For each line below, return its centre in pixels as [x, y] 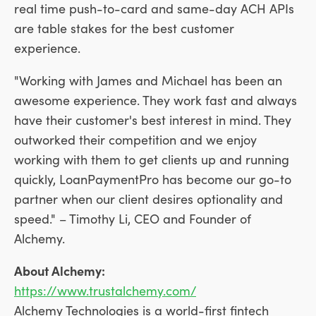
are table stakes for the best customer [124, 28]
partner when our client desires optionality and [148, 199]
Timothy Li [98, 219]
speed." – [42, 219]
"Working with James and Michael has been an [148, 80]
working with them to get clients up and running [152, 159]
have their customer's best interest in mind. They [153, 120]
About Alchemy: [60, 271]
